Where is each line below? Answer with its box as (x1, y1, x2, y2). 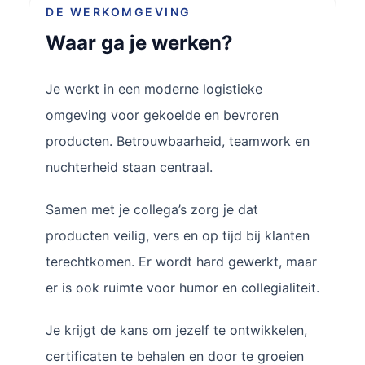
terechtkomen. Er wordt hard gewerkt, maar (46, 253, 317, 270)
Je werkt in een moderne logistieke (46, 80, 262, 97)
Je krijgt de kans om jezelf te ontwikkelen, (46, 321, 307, 338)
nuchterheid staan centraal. (46, 158, 213, 175)
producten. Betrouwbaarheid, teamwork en (46, 132, 310, 149)
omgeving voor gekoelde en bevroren (46, 106, 279, 123)
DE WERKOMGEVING (46, 4, 191, 19)
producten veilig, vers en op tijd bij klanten (46, 226, 310, 244)
